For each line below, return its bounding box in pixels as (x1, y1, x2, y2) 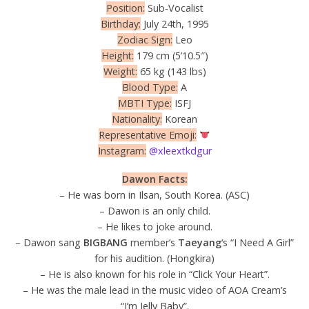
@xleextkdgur (148, 143, 212, 157)
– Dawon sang (15, 235, 83, 249)
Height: (101, 48, 134, 62)
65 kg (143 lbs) (137, 64, 206, 78)
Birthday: (100, 17, 141, 30)
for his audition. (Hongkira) (94, 251, 215, 265)
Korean (162, 112, 197, 126)
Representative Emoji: (98, 128, 197, 141)
